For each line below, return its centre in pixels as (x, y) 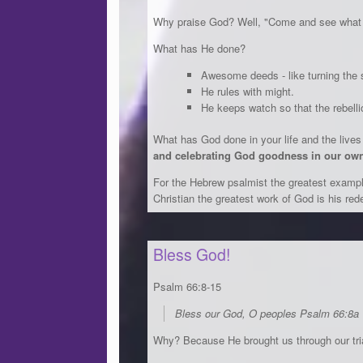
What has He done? (199, 48)
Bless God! (192, 255)
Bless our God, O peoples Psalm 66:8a (267, 313)
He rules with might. (247, 91)
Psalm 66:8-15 (187, 286)
